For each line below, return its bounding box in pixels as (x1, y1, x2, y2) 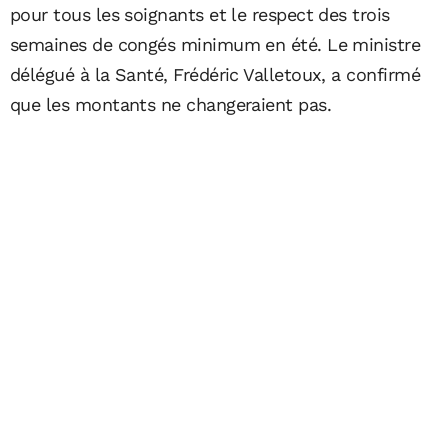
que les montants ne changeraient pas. (10, 94, 332, 116)
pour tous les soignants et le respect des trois (10, 4, 390, 26)
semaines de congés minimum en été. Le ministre (10, 34, 421, 56)
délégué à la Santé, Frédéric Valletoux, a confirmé (10, 64, 420, 86)
